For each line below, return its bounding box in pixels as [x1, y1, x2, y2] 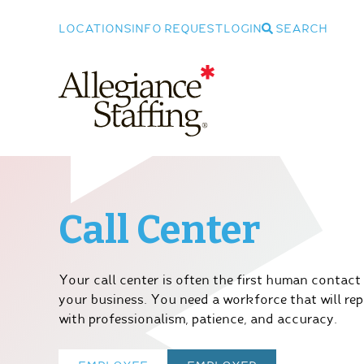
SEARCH [273, 24, 327, 35]
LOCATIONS [58, 24, 132, 35]
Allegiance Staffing [58, 138, 180, 152]
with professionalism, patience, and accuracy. [58, 313, 337, 327]
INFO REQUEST [132, 24, 223, 35]
